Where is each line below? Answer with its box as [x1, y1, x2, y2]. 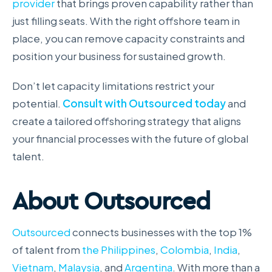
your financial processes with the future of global [12, 132, 248, 145]
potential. [12, 97, 63, 110]
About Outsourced [12, 185, 210, 217]
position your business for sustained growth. [12, 49, 226, 63]
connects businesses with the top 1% [70, 225, 252, 239]
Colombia [160, 242, 209, 256]
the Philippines [82, 242, 155, 256]
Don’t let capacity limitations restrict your [12, 79, 214, 92]
